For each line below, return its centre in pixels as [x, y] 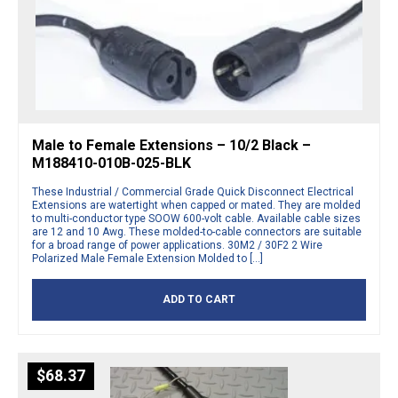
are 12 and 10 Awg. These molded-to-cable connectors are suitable [197, 231]
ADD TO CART [199, 299]
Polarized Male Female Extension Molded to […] [147, 258]
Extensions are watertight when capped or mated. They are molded [196, 205]
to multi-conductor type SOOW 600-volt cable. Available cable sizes [196, 218]
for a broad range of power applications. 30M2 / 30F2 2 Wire [177, 245]
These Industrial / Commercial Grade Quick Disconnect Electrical [193, 191]
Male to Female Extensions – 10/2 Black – [171, 145]
